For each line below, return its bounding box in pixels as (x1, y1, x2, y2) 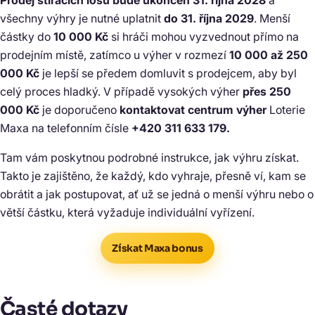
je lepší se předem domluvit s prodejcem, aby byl (39, 66, 297, 81)
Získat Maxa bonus (112, 242, 203, 255)
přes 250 (243, 84, 291, 99)
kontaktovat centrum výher (120, 103, 266, 117)
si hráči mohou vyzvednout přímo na (108, 30, 299, 44)
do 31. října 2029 (164, 11, 254, 26)
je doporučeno (39, 103, 120, 117)
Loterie (266, 103, 305, 117)
